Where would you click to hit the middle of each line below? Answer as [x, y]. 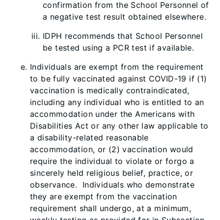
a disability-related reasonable [89, 137]
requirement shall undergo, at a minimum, [111, 208]
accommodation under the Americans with [112, 114]
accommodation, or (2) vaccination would [112, 149]
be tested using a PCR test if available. [119, 48]
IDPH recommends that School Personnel [123, 36]
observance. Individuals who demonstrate [112, 185]
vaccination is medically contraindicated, [110, 90]
